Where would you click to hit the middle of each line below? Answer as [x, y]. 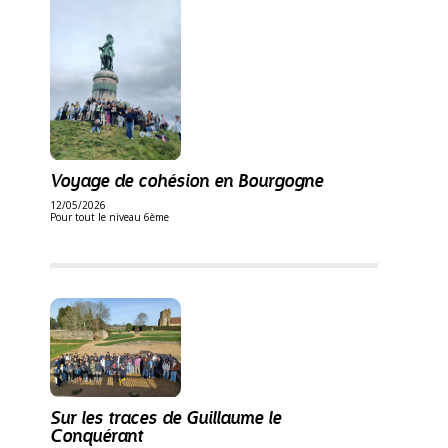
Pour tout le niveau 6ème [109, 217]
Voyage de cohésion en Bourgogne [186, 180]
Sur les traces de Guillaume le [165, 416]
